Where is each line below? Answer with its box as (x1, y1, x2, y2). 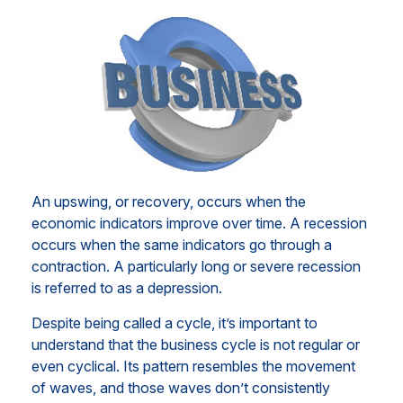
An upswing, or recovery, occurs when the (31, 193, 306, 210)
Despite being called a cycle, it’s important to (31, 314, 318, 332)
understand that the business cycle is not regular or (31, 336, 360, 354)
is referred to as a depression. (31, 279, 222, 297)
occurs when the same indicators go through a (31, 236, 332, 254)
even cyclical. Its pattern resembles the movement (31, 357, 355, 375)
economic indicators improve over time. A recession (31, 214, 367, 232)
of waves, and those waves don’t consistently (31, 379, 330, 397)
